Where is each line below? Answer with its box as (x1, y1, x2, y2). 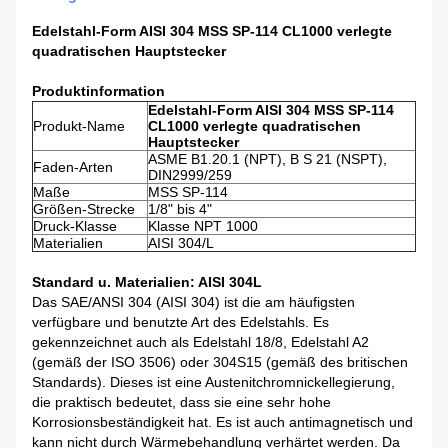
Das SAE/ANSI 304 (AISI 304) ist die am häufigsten (32, 294, 355, 311)
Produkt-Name (33, 118, 125, 135)
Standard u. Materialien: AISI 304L (32, 274, 262, 291)
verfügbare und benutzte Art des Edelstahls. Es (32, 314, 329, 331)
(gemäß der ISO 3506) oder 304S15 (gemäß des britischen (32, 354, 408, 371)
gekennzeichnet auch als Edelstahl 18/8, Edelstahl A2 (32, 334, 369, 351)
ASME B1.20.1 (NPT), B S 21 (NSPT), (148, 151, 387, 168)
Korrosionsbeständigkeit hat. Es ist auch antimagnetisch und (32, 414, 413, 431)
